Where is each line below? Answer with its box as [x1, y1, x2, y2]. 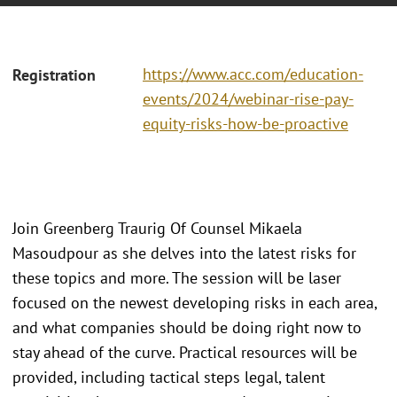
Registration [12, 65, 96, 86]
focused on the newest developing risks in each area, [12, 292, 377, 313]
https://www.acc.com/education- [143, 64, 363, 85]
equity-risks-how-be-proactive [143, 113, 348, 135]
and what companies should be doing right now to [12, 316, 362, 338]
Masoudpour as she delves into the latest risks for [12, 242, 356, 263]
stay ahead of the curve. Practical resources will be [12, 341, 357, 362]
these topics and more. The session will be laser [12, 267, 341, 288]
